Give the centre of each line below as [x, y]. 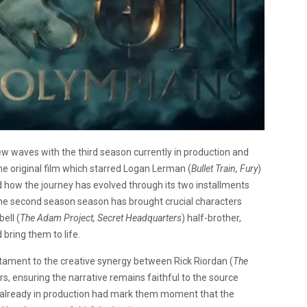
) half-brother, [211, 218]
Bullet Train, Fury [224, 168]
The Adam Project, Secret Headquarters [101, 218]
